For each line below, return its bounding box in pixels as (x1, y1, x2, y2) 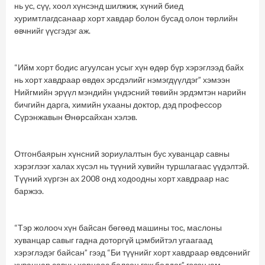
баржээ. (14, 186, 44, 196)
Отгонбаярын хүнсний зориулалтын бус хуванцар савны (14, 148, 230, 159)
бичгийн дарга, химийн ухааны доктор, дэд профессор (14, 99, 222, 110)
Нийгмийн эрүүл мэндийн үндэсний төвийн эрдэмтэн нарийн (14, 87, 246, 98)
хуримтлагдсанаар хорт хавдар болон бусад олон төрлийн (14, 13, 238, 24)
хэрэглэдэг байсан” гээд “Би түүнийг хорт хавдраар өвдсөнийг (14, 247, 250, 258)
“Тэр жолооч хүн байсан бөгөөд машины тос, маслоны (14, 222, 222, 233)
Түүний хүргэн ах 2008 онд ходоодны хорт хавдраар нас (14, 173, 229, 184)
